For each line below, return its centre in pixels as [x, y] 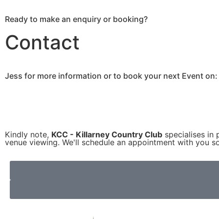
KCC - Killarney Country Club [107, 134]
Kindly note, [28, 134]
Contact [42, 42]
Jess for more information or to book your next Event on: [111, 76]
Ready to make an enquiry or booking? [76, 19]
